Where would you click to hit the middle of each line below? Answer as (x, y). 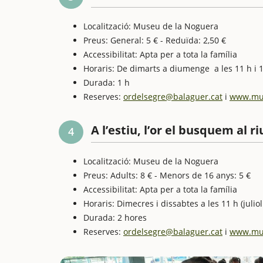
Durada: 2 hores (115, 218)
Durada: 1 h (107, 82)
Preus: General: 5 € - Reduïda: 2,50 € (155, 40)
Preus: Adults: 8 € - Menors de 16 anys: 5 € (167, 175)
